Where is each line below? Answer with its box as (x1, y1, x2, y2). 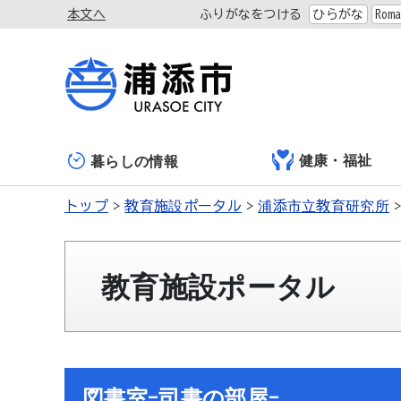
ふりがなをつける (199, 8, 303, 21)
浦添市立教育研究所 (258, 199, 390, 213)
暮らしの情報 (90, 153, 178, 168)
